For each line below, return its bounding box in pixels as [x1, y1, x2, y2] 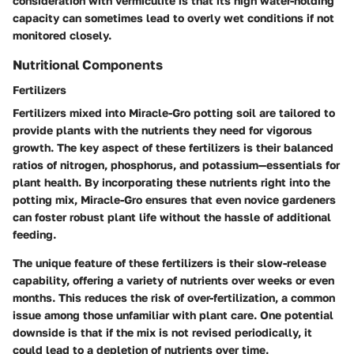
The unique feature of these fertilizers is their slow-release [13, 255, 326, 269]
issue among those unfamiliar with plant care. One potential [13, 307, 333, 322]
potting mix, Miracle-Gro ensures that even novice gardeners [13, 192, 336, 206]
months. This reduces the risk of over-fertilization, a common [13, 290, 335, 304]
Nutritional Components [13, 56, 163, 73]
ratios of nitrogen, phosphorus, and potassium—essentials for [13, 157, 340, 171]
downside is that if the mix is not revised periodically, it [13, 325, 312, 339]
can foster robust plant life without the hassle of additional [13, 209, 331, 224]
